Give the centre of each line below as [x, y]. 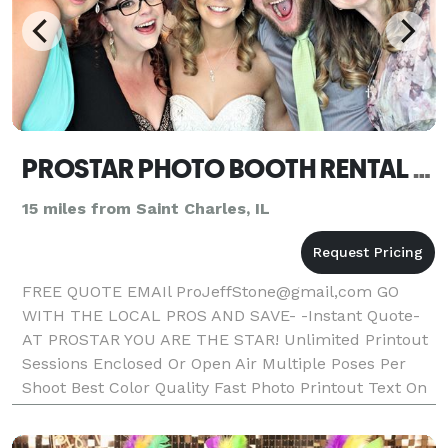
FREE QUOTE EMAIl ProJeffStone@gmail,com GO [210, 291]
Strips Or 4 [63, 435]
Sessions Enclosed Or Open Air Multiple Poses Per [214, 363]
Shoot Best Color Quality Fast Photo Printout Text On [224, 387]
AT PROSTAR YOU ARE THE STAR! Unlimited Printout [225, 339]
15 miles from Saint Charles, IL [146, 208]
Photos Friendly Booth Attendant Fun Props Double [217, 411]
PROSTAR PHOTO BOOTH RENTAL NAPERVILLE [422, 168]
